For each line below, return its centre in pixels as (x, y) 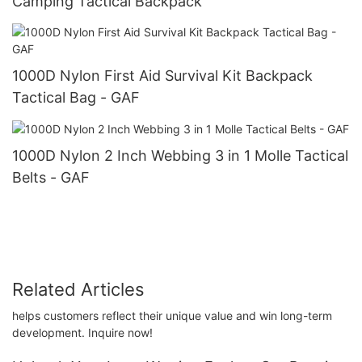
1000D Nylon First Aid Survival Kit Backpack (162, 75)
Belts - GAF (51, 177)
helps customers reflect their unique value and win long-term (172, 315)
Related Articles (78, 290)
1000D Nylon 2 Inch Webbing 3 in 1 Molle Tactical (180, 155)
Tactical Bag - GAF (76, 97)
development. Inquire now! (82, 332)
